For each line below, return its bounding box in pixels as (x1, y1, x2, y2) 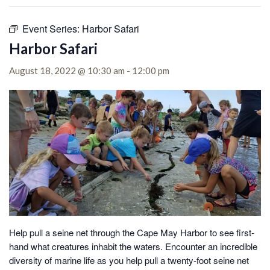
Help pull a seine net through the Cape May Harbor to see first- (9, 226, 254, 239)
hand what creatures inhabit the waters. (9, 240, 165, 253)
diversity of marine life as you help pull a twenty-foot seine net (9, 254, 249, 266)
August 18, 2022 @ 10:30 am (9, 65, 125, 76)
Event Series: (22, 22, 82, 36)
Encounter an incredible (165, 240, 257, 253)
